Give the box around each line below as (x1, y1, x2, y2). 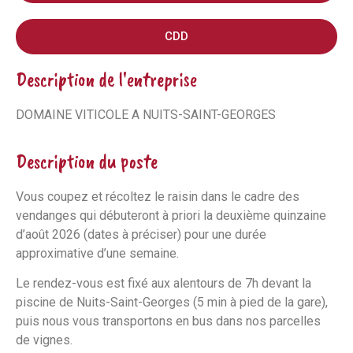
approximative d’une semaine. (16, 245, 179, 261)
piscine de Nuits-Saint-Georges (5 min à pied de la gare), (16, 295, 328, 310)
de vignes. (16, 333, 72, 348)
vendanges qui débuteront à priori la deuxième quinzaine (16, 207, 326, 223)
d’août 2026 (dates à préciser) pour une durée (16, 226, 266, 242)
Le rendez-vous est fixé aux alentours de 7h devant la (16, 276, 311, 292)
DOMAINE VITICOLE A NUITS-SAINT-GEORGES (16, 107, 276, 123)
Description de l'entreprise (16, 67, 197, 93)
